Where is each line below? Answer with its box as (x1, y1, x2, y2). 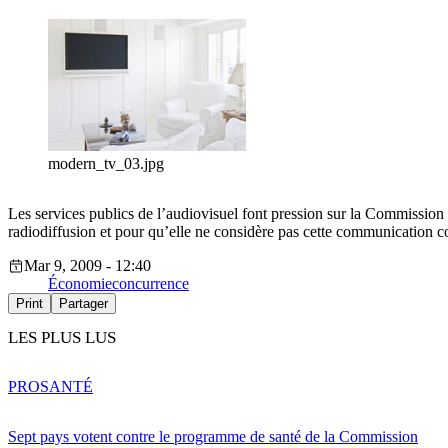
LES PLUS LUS (8, 328, 116, 348)
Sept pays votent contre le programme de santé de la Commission (8, 427, 418, 445)
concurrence (112, 275, 189, 293)
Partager (59, 296, 108, 312)
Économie (48, 275, 112, 293)
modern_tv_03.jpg (48, 155, 164, 173)
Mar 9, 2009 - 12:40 (24, 257, 151, 275)
